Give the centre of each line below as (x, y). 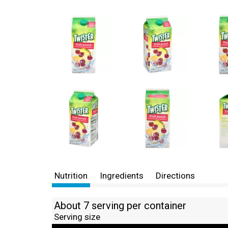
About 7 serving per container (120, 206)
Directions (175, 176)
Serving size (77, 217)
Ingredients (122, 176)
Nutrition (71, 176)
